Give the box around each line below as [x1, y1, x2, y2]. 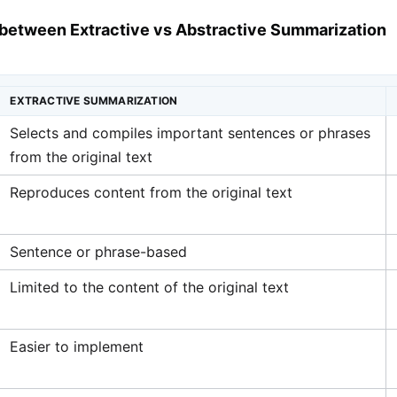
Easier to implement [10, 337, 144, 355]
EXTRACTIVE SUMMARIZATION [10, 93, 178, 107]
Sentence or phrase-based [10, 242, 188, 261]
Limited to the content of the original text [10, 277, 290, 296]
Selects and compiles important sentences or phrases [10, 123, 371, 142]
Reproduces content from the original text [10, 183, 293, 201]
